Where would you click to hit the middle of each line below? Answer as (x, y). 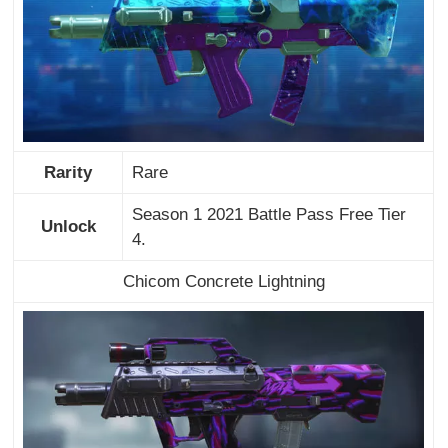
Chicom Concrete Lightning (223, 281)
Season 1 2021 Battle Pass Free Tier (268, 214)
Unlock (68, 226)
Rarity (68, 172)
